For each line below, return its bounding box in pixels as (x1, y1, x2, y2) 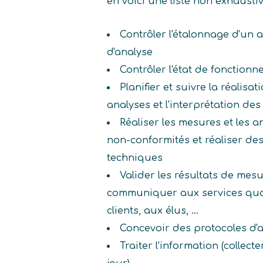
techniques (107, 153, 163, 164)
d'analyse (107, 47, 153, 58)
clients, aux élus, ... (107, 205, 199, 217)
